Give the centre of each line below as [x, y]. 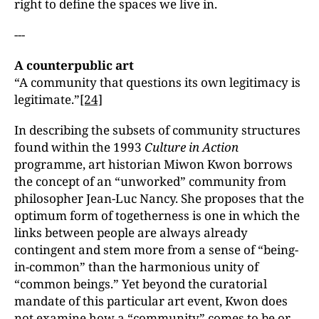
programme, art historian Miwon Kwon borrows [153, 164]
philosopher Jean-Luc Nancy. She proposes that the [159, 198]
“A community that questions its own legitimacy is [157, 82]
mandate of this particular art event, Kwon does [151, 301]
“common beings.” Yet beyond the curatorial [141, 284]
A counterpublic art [74, 65]
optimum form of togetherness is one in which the [157, 215]
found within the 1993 [79, 147]
